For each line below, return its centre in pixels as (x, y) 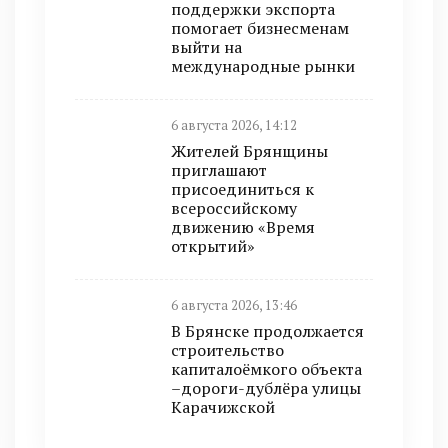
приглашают (219, 170)
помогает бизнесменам (260, 28)
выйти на (206, 47)
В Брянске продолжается (267, 331)
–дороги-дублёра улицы (266, 388)
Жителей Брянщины (249, 151)
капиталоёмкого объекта (266, 369)
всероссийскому (234, 208)
